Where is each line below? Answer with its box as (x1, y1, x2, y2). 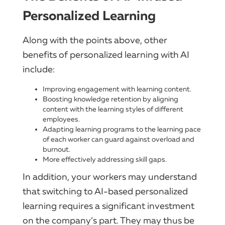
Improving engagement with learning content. (43, 84, 191, 93)
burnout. (43, 145, 70, 154)
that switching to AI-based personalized (23, 185, 188, 197)
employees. (43, 115, 80, 124)
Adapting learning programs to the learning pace (43, 125, 201, 134)
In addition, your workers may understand (23, 171, 197, 182)
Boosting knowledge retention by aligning (43, 94, 178, 103)
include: (23, 63, 55, 75)
